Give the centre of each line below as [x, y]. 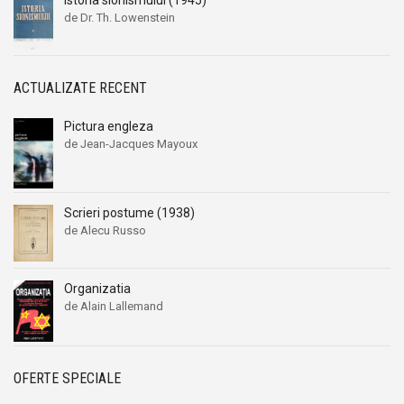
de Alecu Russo [105, 230]
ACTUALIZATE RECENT [80, 87]
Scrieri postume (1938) [129, 212]
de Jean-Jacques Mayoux [131, 143]
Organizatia [97, 288]
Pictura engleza [109, 126]
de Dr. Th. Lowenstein [119, 17]
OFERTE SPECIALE [67, 378]
